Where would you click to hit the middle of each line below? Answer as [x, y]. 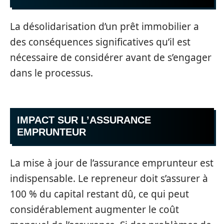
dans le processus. [51, 73]
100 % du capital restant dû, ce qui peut [99, 194]
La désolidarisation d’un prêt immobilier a [104, 26]
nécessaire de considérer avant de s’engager [111, 57]
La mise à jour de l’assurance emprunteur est [112, 163]
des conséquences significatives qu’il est [100, 42]
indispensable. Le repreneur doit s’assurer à [109, 178]
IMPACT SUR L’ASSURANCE [84, 120]
